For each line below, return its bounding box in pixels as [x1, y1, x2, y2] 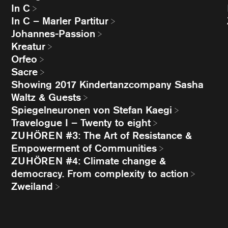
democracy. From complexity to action [11, 167, 189, 180]
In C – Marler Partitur [11, 14, 109, 27]
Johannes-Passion [11, 27, 96, 40]
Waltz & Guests [11, 91, 81, 104]
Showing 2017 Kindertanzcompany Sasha [11, 78, 204, 91]
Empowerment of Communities [11, 141, 157, 155]
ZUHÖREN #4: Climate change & [11, 154, 166, 167]
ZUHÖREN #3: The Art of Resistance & [11, 129, 192, 142]
